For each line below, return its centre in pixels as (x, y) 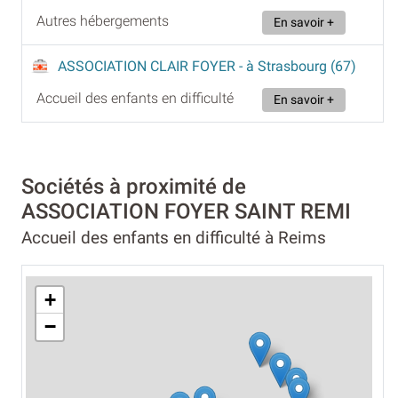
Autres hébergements (103, 21)
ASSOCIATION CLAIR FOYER (148, 67)
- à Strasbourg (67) (298, 67)
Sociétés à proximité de (134, 186)
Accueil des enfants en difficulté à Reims (174, 237)
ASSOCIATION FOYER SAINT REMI (186, 211)
